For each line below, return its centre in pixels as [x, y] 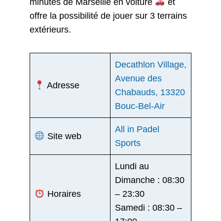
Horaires [63, 194]
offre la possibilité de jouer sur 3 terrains [108, 16]
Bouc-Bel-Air [140, 106]
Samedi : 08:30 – [148, 207]
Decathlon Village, [151, 64]
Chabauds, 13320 [150, 92]
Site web [63, 136]
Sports [128, 143]
